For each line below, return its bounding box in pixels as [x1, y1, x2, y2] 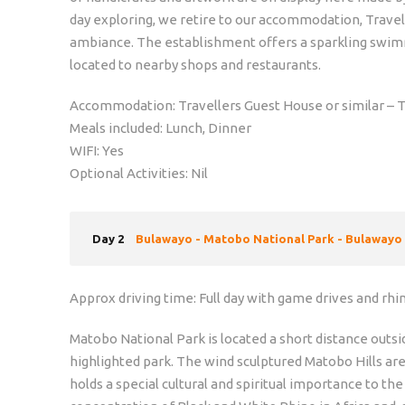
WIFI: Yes [70, 142, 124, 158]
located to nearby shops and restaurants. [70, 56, 321, 72]
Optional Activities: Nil [70, 165, 208, 181]
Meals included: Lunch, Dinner [70, 119, 251, 136]
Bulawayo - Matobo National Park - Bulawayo [136, 231, 402, 245]
